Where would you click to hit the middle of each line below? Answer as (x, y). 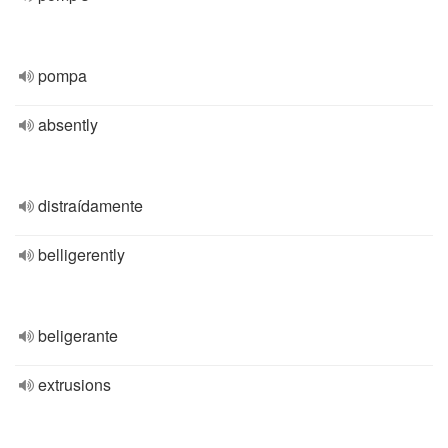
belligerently (81, 254)
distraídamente (90, 205)
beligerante (78, 335)
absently (68, 124)
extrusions (74, 384)
